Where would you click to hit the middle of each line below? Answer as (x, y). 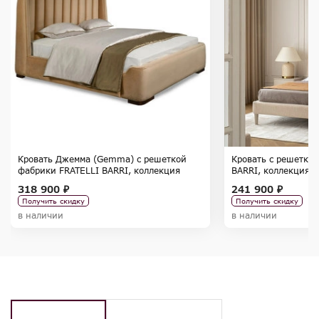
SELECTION (42, 182)
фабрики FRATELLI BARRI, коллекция (99, 171)
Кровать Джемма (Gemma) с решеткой (102, 159)
